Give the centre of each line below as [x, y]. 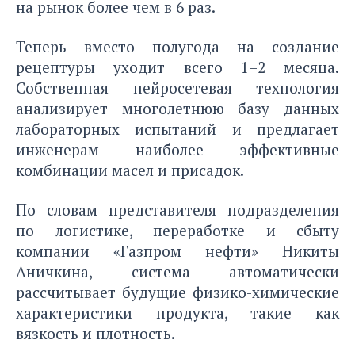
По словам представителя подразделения [177, 209]
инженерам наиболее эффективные [177, 149]
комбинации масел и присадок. [130, 170]
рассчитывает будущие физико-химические [177, 292]
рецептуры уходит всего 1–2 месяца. [177, 67]
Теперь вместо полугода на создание [177, 46]
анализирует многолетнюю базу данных [177, 108]
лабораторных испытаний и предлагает [177, 128]
